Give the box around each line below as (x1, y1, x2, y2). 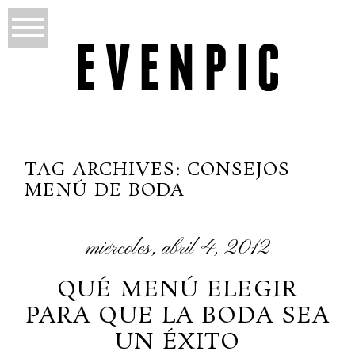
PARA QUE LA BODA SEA (25, 300, 330, 332)
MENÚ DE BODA (25, 177, 185, 203)
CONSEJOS (186, 157, 291, 182)
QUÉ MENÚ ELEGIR (57, 274, 298, 306)
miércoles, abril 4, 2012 (86, 235, 269, 261)
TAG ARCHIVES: (25, 157, 187, 182)
